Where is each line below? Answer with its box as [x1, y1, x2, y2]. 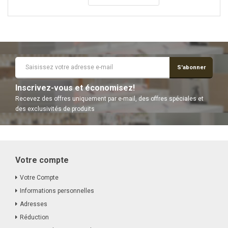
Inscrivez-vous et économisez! [15, 83, 135, 93]
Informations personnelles [20, 187, 94, 195]
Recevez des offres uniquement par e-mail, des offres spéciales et [15, 95, 204, 103]
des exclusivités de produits [15, 105, 95, 113]
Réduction [20, 214, 49, 221]
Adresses [20, 201, 47, 208]
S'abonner [177, 64, 206, 71]
